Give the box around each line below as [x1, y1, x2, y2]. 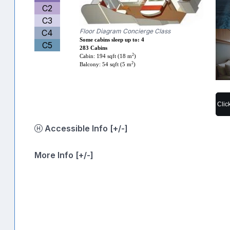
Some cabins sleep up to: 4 [80, 36, 145, 43]
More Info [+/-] [34, 149, 93, 160]
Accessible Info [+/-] [110, 123, 128, 133]
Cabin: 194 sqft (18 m [80, 53, 132, 59]
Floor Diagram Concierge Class [80, 27, 171, 35]
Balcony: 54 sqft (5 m [80, 61, 132, 67]
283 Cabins [80, 45, 108, 51]
